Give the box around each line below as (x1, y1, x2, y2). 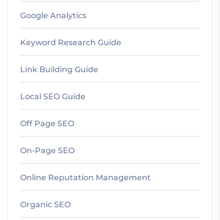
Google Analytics (20, 11, 86, 21)
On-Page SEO (20, 146, 75, 156)
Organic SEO (20, 200, 71, 210)
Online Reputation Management (20, 173, 151, 183)
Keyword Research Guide (20, 38, 121, 48)
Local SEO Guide (20, 92, 85, 102)
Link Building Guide (20, 65, 98, 75)
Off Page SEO (20, 119, 74, 129)
